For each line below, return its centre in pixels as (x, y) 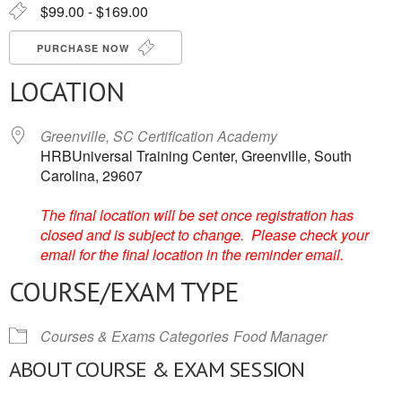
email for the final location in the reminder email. (192, 254)
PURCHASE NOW (85, 48)
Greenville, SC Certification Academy (159, 136)
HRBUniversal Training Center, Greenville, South (196, 156)
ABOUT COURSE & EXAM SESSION (157, 369)
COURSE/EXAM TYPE (124, 291)
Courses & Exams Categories (135, 336)
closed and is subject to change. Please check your (205, 235)
